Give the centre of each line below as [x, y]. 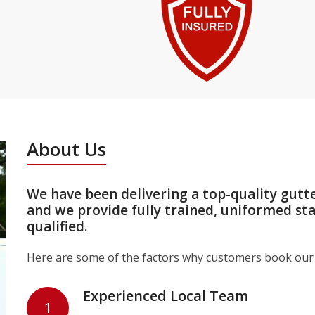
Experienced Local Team [166, 295]
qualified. [57, 226]
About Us [67, 149]
